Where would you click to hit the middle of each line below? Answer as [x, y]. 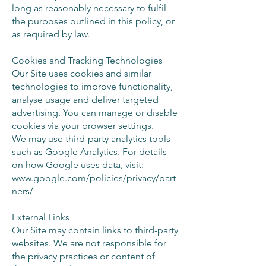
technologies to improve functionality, [92, 86]
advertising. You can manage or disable [95, 113]
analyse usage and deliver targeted [85, 99]
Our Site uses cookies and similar [82, 73]
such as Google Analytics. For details [89, 152]
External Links [41, 217]
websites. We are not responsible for [89, 243]
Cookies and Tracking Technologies [87, 60]
